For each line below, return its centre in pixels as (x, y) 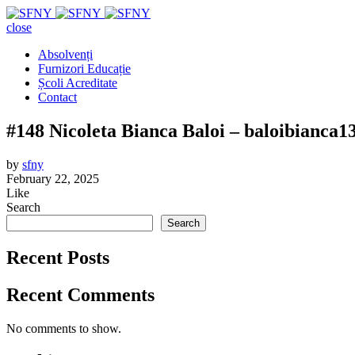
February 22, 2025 (53, 178)
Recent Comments (80, 294)
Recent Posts (58, 257)
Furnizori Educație (84, 69)
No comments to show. (64, 328)
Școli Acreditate (78, 83)
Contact (57, 97)
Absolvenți (65, 54)
